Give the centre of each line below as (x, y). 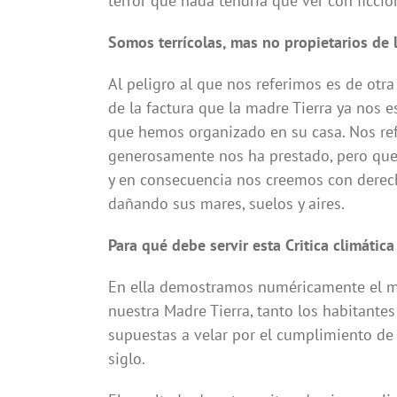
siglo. (126, 359)
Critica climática (339, 245)
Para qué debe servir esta (194, 245)
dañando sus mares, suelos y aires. (226, 204)
